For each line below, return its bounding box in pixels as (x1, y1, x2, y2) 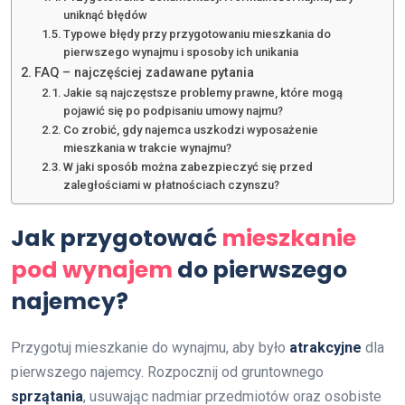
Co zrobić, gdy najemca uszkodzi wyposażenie (63, 123, 319, 137)
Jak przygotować (11, 222, 221, 254)
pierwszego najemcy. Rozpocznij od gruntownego (11, 363, 324, 381)
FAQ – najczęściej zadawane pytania (33, 65, 254, 80)
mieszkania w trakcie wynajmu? (63, 141, 232, 155)
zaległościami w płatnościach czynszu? (63, 178, 280, 192)
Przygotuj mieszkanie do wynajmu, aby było (11, 339, 289, 356)
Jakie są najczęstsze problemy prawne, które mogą (63, 86, 344, 99)
